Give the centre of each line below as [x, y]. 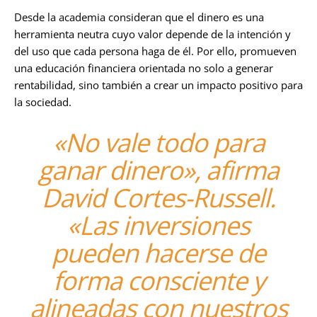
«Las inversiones [158, 225]
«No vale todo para [158, 143]
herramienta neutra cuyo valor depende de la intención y [152, 34]
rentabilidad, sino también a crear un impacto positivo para [158, 85]
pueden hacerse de [158, 253]
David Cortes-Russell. [158, 198]
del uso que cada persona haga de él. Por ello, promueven [155, 51]
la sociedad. [43, 102]
